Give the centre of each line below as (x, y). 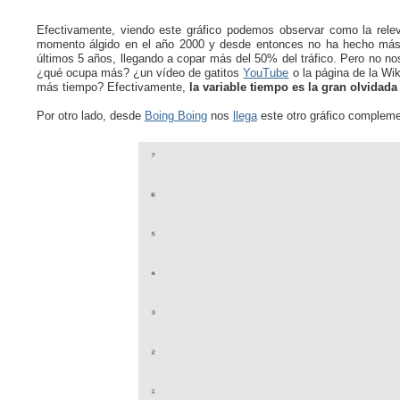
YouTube (266, 72)
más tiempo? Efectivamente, (112, 87)
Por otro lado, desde (90, 115)
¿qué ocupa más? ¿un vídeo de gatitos (140, 72)
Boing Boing (175, 115)
